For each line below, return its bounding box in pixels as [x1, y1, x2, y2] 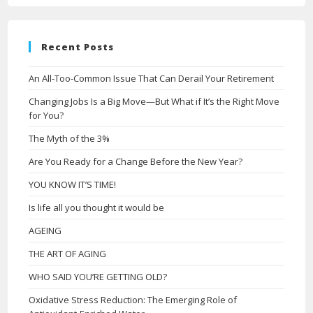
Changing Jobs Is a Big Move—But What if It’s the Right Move [29, 95, 280, 108]
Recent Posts [41, 41, 115, 54]
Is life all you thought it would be [29, 201, 165, 214]
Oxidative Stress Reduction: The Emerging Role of [29, 293, 238, 307]
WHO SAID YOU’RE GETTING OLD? [29, 270, 168, 284]
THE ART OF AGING [29, 247, 107, 261]
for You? [29, 109, 64, 122]
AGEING [29, 224, 62, 238]
